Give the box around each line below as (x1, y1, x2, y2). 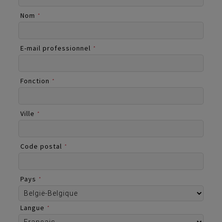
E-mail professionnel (20, 43, 91, 53)
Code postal (20, 141, 62, 151)
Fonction (20, 76, 50, 85)
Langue (20, 203, 45, 212)
